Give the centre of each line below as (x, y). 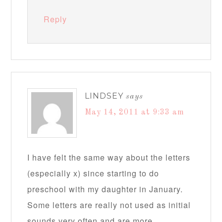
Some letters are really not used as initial (109, 205)
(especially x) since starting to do (93, 173)
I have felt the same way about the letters (109, 158)
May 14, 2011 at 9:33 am (135, 113)
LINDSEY (104, 96)
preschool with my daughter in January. (105, 189)
